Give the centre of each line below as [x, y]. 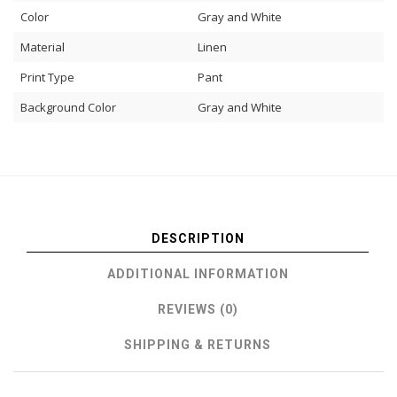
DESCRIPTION [198, 238]
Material [43, 47]
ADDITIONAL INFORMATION [198, 273]
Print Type [47, 77]
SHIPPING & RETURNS [198, 344]
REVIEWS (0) [198, 309]
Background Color [68, 107]
